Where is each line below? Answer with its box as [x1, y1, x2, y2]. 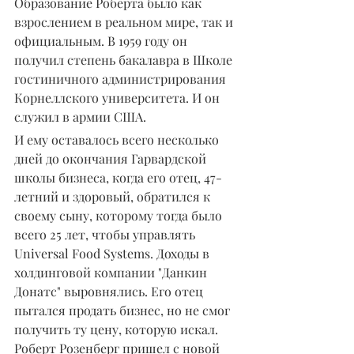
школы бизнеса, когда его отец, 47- [14, 168, 222, 186]
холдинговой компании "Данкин [14, 263, 210, 281]
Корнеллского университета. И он [14, 88, 223, 106]
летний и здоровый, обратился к [14, 187, 213, 205]
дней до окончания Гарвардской [14, 149, 209, 167]
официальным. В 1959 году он [14, 32, 190, 49]
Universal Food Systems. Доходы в [14, 244, 213, 262]
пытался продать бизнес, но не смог [14, 301, 233, 318]
